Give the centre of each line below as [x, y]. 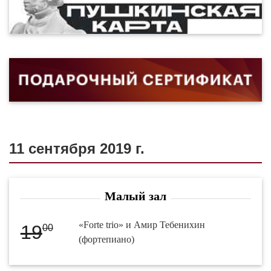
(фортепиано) [107, 240]
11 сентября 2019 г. [77, 149]
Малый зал [135, 196]
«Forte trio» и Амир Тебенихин [142, 225]
